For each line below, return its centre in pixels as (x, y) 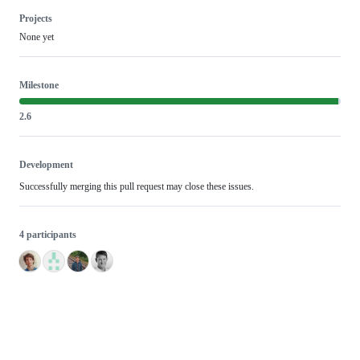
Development (46, 165)
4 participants (48, 235)
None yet (37, 37)
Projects (36, 19)
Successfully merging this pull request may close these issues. (137, 187)
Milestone (39, 86)
